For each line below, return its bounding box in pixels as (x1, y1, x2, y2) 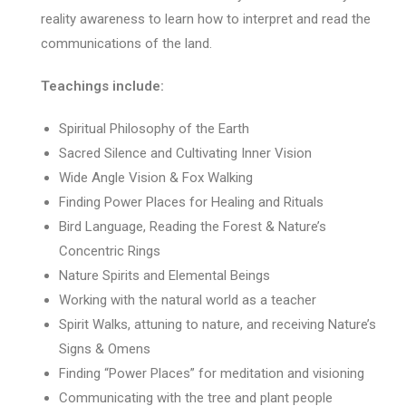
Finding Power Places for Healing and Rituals (58, 193, 324, 210)
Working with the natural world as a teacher (58, 291, 316, 308)
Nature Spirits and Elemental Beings (58, 266, 270, 284)
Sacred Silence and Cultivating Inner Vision (58, 144, 312, 161)
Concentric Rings (58, 242, 160, 259)
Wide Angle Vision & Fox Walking (58, 169, 253, 186)
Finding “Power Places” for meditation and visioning (58, 364, 364, 382)
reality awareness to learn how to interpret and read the (40, 10, 371, 27)
